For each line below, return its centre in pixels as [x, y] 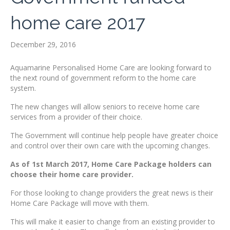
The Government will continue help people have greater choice [114, 136]
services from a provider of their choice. [76, 117]
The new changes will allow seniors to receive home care [105, 107]
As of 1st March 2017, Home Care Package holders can [111, 164]
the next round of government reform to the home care [103, 78]
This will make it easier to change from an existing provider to [113, 222]
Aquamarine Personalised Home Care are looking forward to [111, 68]
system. [23, 88]
